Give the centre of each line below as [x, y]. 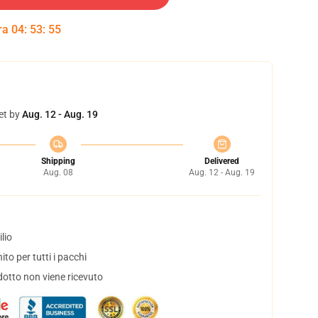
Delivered [222, 161]
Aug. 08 [58, 172]
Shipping [58, 161]
